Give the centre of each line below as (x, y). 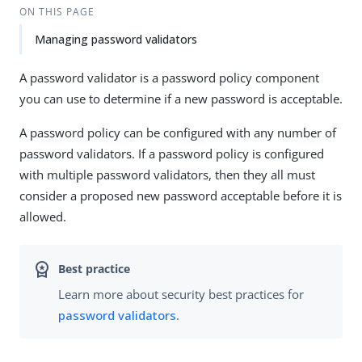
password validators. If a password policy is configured (172, 154)
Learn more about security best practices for (181, 295)
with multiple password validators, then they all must (167, 175)
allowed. (43, 217)
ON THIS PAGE (57, 12)
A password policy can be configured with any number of (178, 133)
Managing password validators (116, 39)
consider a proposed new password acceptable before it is (181, 196)
